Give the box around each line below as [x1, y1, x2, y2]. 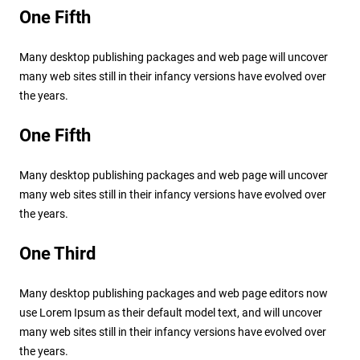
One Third [18, 243, 96, 264]
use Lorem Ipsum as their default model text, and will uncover [18, 305, 322, 319]
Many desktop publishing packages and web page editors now [18, 286, 328, 300]
